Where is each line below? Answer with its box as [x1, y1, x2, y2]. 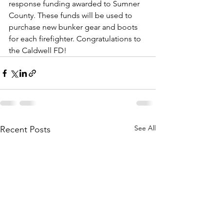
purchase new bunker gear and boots [9, 22, 140, 32]
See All [134, 124, 156, 132]
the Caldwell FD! [9, 46, 67, 55]
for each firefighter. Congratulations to [9, 34, 143, 43]
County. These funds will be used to [9, 11, 134, 20]
